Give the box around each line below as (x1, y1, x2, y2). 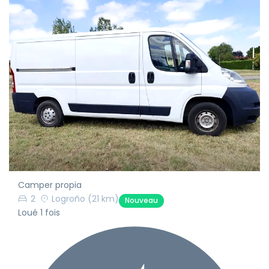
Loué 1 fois (18, 207, 60, 219)
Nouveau (125, 195, 158, 206)
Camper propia (18, 179, 82, 192)
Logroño (52, 193, 85, 205)
